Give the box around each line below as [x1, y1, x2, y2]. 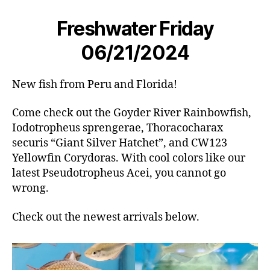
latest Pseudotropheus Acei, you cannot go [12, 166, 226, 181]
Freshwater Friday [56, 16, 214, 40]
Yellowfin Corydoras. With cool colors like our [12, 151, 245, 166]
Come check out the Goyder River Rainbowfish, [12, 106, 251, 121]
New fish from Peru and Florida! [12, 77, 177, 92]
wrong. [12, 181, 49, 196]
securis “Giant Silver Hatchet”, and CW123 [12, 136, 227, 151]
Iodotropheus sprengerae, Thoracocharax [12, 121, 223, 136]
